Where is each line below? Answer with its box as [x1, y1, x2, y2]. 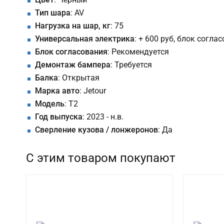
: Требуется [110, 60, 152, 70]
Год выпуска [35, 112, 82, 122]
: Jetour [79, 86, 106, 96]
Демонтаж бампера [35, 60, 110, 70]
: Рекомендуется [107, 47, 169, 57]
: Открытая [58, 73, 99, 83]
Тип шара [35, 8, 70, 18]
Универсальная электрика [35, 34, 134, 44]
